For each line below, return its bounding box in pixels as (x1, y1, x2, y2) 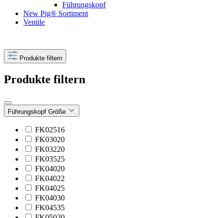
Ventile (23, 18, 45, 26)
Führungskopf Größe (8, 108, 68, 115)
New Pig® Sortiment (23, 9, 88, 18)
